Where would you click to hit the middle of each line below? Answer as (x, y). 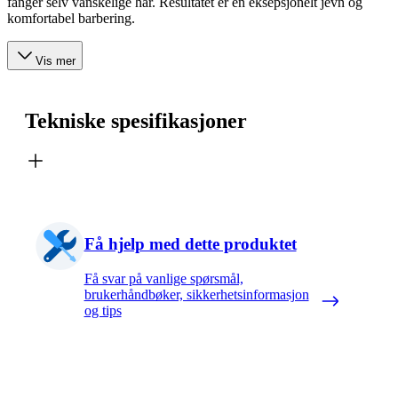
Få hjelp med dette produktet (190, 244)
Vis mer (56, 60)
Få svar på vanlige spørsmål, (163, 278)
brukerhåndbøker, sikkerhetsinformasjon (196, 294)
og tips (103, 310)
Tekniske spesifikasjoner (136, 120)
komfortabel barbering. (71, 18)
